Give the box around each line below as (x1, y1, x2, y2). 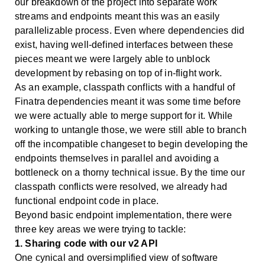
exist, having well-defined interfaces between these (15, 39, 234, 50)
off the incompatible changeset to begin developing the (15, 138, 248, 149)
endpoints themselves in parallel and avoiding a (15, 153, 219, 163)
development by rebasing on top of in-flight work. (15, 67, 222, 78)
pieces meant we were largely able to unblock (15, 53, 211, 64)
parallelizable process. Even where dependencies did (15, 25, 245, 35)
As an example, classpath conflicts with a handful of (15, 82, 235, 92)
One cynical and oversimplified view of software (15, 252, 218, 263)
